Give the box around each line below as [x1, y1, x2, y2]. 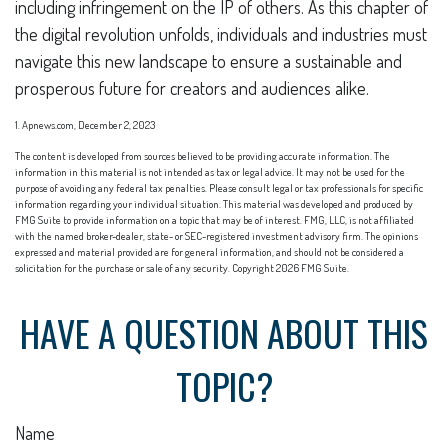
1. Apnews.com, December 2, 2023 [15, 118, 155, 132]
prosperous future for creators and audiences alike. [15, 77, 369, 99]
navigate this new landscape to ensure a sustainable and [15, 50, 402, 72]
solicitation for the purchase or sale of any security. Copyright [15, 261, 276, 275]
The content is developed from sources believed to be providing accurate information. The [15, 149, 390, 163]
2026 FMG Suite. [276, 261, 349, 275]
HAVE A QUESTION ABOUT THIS [20, 306, 428, 359]
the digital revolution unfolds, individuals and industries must [15, 23, 427, 45]
